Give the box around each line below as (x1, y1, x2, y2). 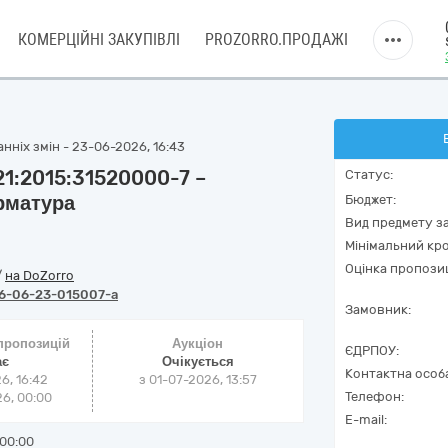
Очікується (161, 354, 234, 369)
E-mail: (345, 412, 387, 427)
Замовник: (345, 302, 411, 317)
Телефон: (345, 389, 404, 404)
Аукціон (172, 336, 224, 351)
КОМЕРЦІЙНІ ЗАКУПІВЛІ (18, 30, 180, 49)
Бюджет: (345, 192, 396, 207)
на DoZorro (5, 268, 74, 283)
